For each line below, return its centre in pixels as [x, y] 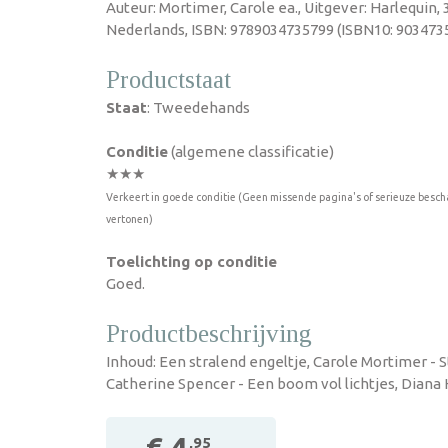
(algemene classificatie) [251, 151]
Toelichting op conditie [191, 261]
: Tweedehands [198, 107]
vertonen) [129, 219]
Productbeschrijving [209, 333]
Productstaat [168, 79]
